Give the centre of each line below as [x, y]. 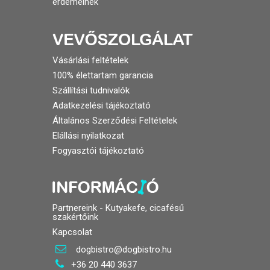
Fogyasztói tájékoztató [98, 151]
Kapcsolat [72, 232]
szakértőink [75, 217]
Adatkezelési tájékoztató [101, 105]
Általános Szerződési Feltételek [115, 121]
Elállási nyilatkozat [88, 136]
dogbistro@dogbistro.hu [122, 250]
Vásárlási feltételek [90, 60]
